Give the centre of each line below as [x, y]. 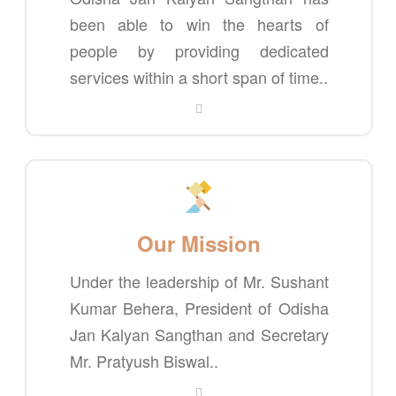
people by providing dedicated [199, 50]
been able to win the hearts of [199, 24]
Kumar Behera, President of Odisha [199, 308]
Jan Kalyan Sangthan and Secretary [199, 334]
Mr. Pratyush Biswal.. [144, 361]
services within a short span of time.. [198, 77]
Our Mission [199, 243]
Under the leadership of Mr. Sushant [199, 281]
